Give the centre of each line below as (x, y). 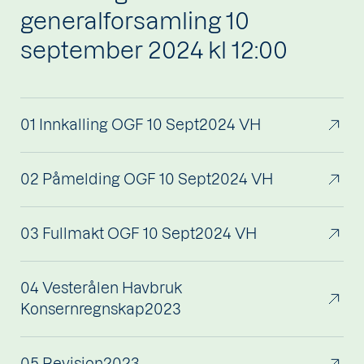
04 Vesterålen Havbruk (101, 288)
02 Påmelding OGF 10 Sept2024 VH (147, 180)
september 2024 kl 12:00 (154, 50)
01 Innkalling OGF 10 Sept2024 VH (141, 125)
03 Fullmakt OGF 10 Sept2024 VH (139, 234)
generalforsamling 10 (135, 21)
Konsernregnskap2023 (101, 310)
